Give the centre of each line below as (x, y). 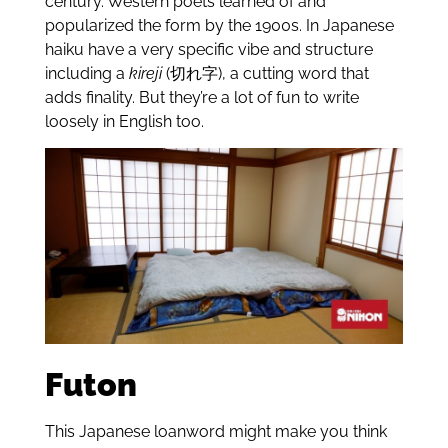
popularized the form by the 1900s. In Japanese (219, 26)
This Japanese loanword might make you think (215, 431)
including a (86, 74)
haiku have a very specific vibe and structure (208, 50)
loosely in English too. (124, 122)
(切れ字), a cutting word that (267, 74)
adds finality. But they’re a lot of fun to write (201, 98)
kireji (147, 74)
